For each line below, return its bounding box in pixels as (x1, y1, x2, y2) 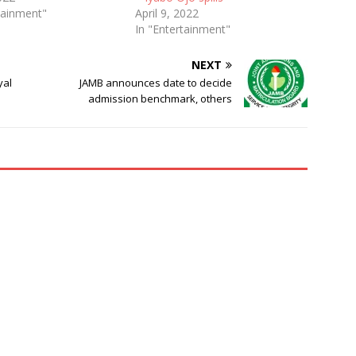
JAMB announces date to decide (79, 75, 233, 90)
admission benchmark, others (88, 91, 233, 106)
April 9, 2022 (134, 5, 199, 21)
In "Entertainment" (134, 21, 230, 37)
